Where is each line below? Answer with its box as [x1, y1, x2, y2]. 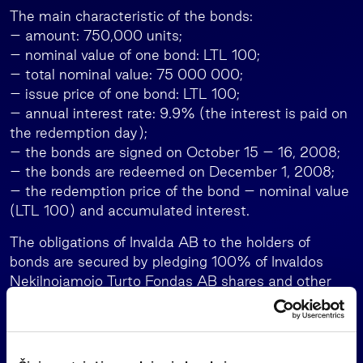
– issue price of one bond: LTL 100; [10, 86, 240, 101]
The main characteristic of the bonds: [10, 8, 253, 23]
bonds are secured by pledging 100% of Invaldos [10, 254, 323, 269]
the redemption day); [10, 125, 147, 140]
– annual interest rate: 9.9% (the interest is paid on [10, 105, 348, 121]
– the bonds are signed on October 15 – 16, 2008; [10, 144, 340, 160]
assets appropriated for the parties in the [10, 293, 277, 308]
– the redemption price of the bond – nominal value [10, 183, 349, 199]
